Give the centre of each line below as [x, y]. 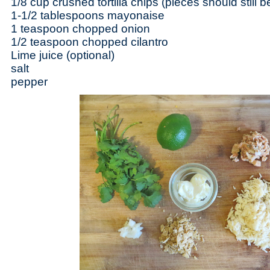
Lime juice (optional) [64, 55]
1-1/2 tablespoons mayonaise [91, 15]
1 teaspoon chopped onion [82, 29]
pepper [29, 82]
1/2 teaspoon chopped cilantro [91, 42]
